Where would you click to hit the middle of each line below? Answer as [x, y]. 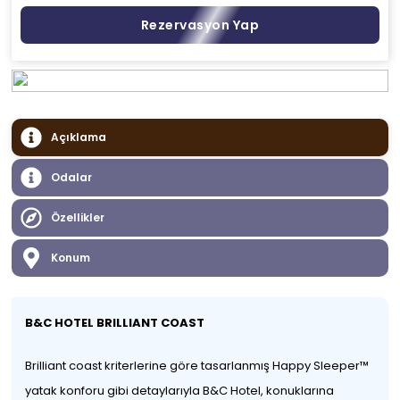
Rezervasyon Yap [200, 25]
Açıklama [79, 137]
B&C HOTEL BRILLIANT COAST [115, 323]
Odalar [72, 177]
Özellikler [78, 217]
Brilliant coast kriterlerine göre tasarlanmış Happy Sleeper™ [197, 366]
